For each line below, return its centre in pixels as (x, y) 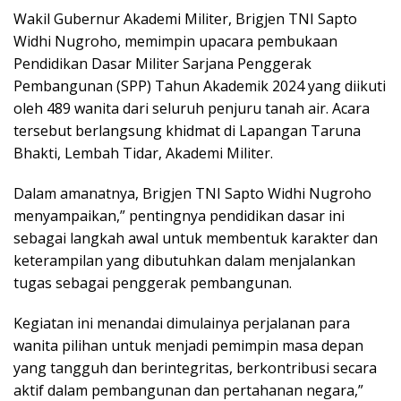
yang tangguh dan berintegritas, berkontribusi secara (195, 368)
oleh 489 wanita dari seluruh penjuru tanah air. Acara (192, 108)
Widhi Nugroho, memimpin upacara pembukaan (175, 41)
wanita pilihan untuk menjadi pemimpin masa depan (188, 346)
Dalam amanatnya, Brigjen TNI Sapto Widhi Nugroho (192, 193)
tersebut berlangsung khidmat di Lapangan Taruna (187, 131)
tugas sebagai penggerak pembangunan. (153, 283)
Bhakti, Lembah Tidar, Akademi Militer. (143, 153)
